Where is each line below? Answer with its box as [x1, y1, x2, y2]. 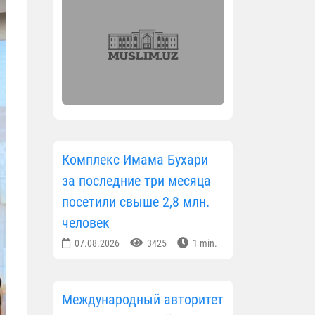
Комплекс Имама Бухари [62, 151, 208, 169]
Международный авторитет [62, 291, 224, 309]
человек [62, 214, 110, 232]
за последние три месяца [62, 172, 211, 190]
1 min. [191, 238, 217, 250]
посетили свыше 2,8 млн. [62, 193, 210, 211]
